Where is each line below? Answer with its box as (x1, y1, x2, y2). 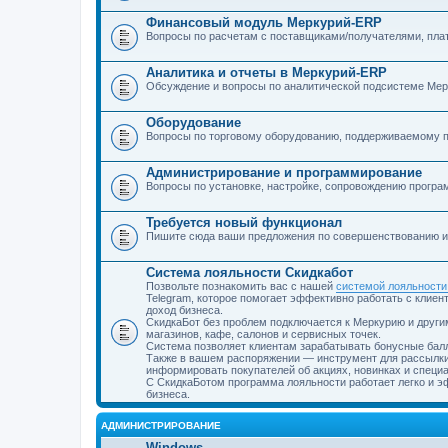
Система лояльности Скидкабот (146, 265, 353, 280)
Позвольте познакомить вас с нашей (146, 280, 336, 292)
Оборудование (146, 115, 241, 130)
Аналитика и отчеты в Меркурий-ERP (146, 65, 387, 80)
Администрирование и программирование (146, 165, 422, 180)
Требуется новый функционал (146, 215, 342, 230)
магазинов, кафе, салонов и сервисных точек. (146, 328, 381, 340)
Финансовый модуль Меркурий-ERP (146, 15, 382, 30)
